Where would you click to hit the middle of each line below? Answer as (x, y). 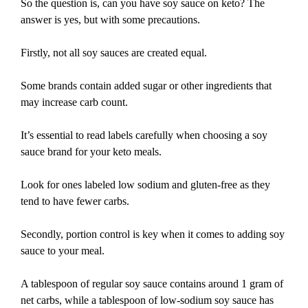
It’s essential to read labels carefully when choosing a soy (144, 135)
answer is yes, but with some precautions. (110, 20)
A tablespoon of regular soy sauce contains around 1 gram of (152, 284)
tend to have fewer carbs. (75, 201)
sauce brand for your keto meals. (91, 152)
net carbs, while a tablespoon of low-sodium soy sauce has (147, 300)
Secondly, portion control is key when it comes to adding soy (153, 234)
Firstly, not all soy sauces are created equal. (114, 53)
